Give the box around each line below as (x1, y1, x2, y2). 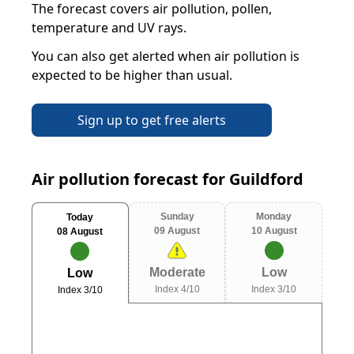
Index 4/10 (154, 284, 200, 295)
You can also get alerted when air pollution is (32, 47, 299, 65)
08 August (57, 225, 104, 237)
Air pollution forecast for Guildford (32, 168, 303, 190)
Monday (256, 211, 292, 222)
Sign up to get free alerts (77, 111, 226, 129)
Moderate (149, 265, 205, 279)
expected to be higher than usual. (32, 66, 232, 84)
